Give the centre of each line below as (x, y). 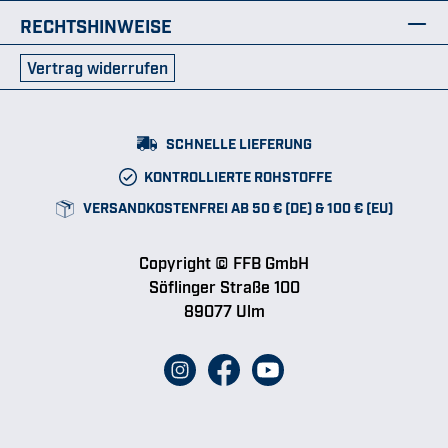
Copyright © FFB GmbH (224, 262)
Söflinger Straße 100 (224, 286)
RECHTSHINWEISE (96, 24)
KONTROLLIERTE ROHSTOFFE (236, 175)
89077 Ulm (224, 310)
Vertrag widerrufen (97, 66)
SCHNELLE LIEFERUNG (237, 142)
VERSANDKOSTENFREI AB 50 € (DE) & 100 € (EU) (236, 206)
